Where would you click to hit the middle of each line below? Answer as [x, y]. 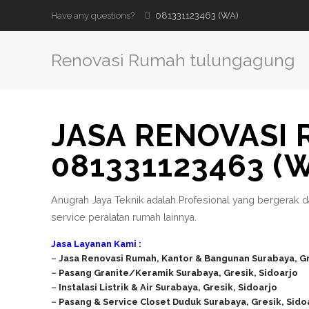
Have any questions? [93, 16]
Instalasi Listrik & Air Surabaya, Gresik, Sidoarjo [168, 287]
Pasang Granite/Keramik [118, 273]
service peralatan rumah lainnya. [124, 217]
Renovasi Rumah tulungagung [173, 60]
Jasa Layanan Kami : [97, 244]
